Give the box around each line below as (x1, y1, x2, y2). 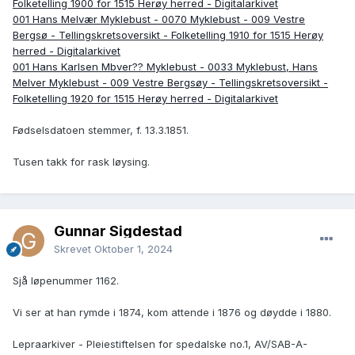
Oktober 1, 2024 (94, 242, 173, 256)
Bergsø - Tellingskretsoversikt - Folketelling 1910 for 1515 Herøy (13, 29, 323, 42)
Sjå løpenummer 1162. (13, 274, 119, 288)
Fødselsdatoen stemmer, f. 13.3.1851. (13, 124, 189, 137)
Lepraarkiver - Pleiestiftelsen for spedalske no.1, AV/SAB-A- (13, 338, 307, 351)
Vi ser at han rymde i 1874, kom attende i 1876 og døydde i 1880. (13, 306, 331, 319)
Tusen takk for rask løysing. (13, 155, 150, 169)
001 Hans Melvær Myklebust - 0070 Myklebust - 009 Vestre (13, 13, 305, 26)
